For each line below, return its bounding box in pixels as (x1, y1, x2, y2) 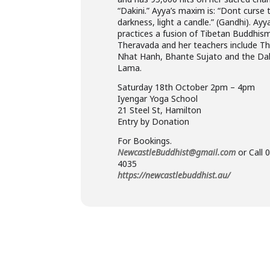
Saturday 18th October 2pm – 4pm (118, 81, 256, 93)
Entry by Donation (118, 116, 190, 127)
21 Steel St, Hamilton (118, 104, 202, 116)
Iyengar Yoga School (118, 93, 198, 104)
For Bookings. (118, 135, 172, 146)
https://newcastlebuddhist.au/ (118, 169, 231, 181)
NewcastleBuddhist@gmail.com (118, 146, 236, 158)
